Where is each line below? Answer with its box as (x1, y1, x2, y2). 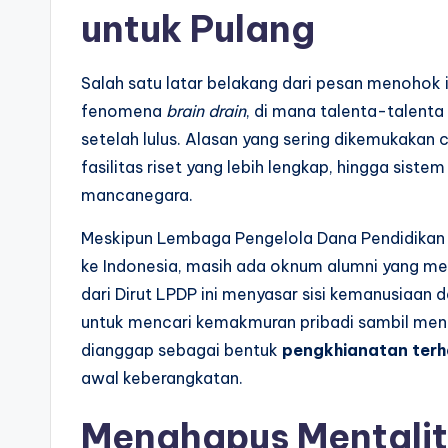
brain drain (166, 101, 246, 121)
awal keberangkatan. (81, 368, 243, 388)
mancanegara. (81, 185, 193, 205)
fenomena (81, 101, 166, 121)
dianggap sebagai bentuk (81, 340, 282, 360)
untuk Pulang (81, 6, 315, 52)
